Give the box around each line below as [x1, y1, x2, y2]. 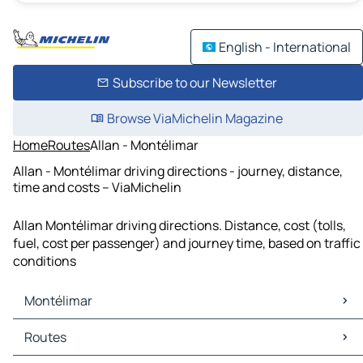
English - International [219, 38, 351, 56]
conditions [13, 252, 76, 271]
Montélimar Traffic [16, 337, 126, 356]
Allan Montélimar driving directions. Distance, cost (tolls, [13, 216, 346, 235]
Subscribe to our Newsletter [112, 74, 277, 92]
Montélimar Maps [16, 319, 118, 338]
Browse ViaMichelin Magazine [106, 109, 283, 127]
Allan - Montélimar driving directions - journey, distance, [13, 161, 343, 180]
